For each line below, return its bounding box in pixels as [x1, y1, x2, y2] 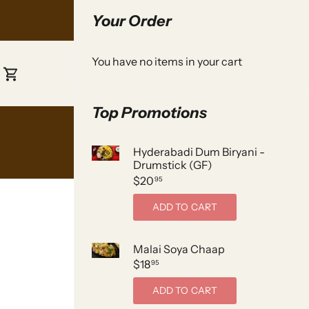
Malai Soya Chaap [133, 241, 225, 256]
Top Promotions [92, 103, 207, 122]
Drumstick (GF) [133, 158, 212, 172]
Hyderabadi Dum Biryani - [133, 145, 265, 159]
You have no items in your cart [92, 54, 242, 68]
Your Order [92, 12, 172, 30]
